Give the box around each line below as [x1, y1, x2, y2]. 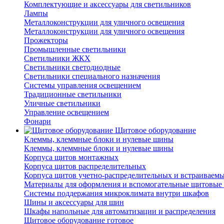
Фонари [24, 117, 51, 126]
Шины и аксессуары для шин [24, 198, 124, 207]
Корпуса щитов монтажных [24, 153, 118, 162]
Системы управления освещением [24, 81, 141, 90]
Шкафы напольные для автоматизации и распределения [24, 207, 215, 216]
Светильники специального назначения [24, 72, 160, 81]
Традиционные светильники [24, 90, 121, 99]
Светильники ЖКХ [24, 54, 90, 63]
